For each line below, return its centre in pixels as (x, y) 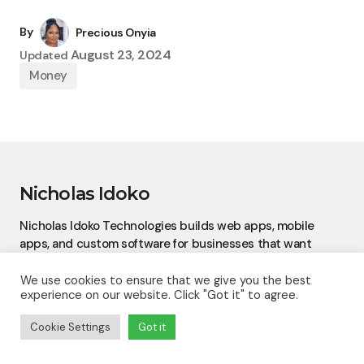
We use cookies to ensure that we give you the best (166, 280)
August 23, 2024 (121, 55)
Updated (44, 56)
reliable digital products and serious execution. (151, 262)
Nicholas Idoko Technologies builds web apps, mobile (167, 226)
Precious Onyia (115, 33)
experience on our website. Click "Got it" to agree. (159, 295)
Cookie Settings (70, 327)
